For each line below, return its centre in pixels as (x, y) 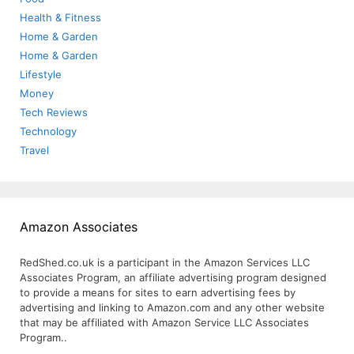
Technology (48, 132)
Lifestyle (41, 75)
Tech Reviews (54, 113)
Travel (34, 151)
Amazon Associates (79, 227)
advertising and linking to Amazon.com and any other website (172, 308)
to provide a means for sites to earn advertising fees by (158, 293)
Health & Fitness (60, 18)
